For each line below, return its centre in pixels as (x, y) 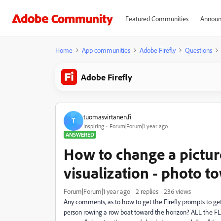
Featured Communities (157, 18)
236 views (177, 191)
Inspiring (94, 126)
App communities (106, 50)
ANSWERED (80, 134)
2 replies (147, 191)
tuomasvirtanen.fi (107, 116)
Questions (199, 50)
